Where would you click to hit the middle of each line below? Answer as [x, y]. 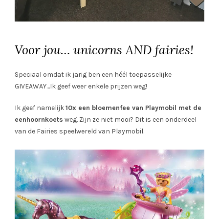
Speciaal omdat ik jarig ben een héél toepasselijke [93, 74]
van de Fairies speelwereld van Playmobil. [79, 131]
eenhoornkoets [39, 119]
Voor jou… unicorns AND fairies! [104, 50]
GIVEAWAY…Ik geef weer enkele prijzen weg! [81, 86]
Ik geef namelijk [40, 108]
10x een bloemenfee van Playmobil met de [133, 108]
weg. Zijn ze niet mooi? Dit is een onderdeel [130, 119]
